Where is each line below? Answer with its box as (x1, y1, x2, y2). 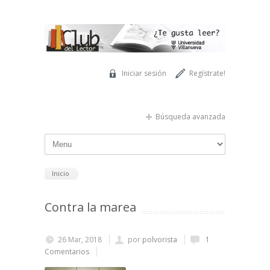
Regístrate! (189, 67, 225, 78)
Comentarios (45, 246, 89, 257)
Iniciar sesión (122, 67, 166, 78)
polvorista (142, 234, 177, 245)
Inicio (52, 168, 69, 178)
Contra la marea (45, 199, 136, 216)
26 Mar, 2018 (58, 234, 102, 245)
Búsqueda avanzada (155, 111, 225, 122)
